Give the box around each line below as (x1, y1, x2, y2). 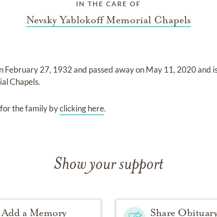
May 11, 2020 (146, 64, 198, 75)
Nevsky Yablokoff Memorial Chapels (26, 14, 191, 26)
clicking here (60, 103, 105, 113)
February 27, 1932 (5, 64, 74, 75)
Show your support (54, 156, 163, 173)
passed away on (89, 64, 146, 75)
